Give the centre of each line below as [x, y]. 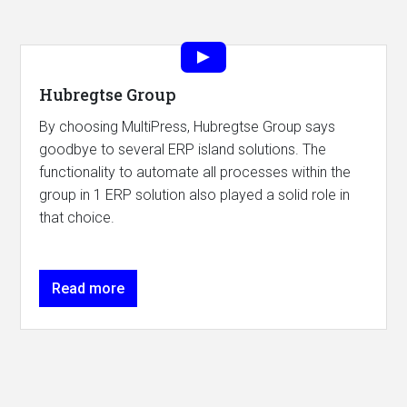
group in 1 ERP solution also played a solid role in [195, 194]
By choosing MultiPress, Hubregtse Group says [188, 126]
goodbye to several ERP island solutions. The [183, 149]
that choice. [77, 217]
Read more [89, 288]
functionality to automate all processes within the [195, 172]
